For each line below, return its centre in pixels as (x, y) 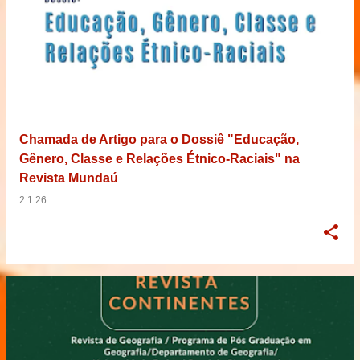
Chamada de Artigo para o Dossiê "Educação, (159, 139)
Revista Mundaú (69, 178)
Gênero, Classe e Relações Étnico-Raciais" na (160, 158)
